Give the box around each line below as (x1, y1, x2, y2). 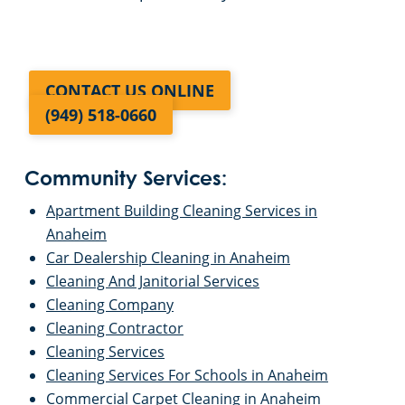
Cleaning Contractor (46, 318, 184, 339)
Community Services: (24, 170, 227, 191)
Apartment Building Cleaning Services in (46, 201, 317, 221)
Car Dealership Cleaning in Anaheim (46, 248, 290, 268)
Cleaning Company (46, 295, 174, 316)
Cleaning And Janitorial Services (46, 271, 259, 292)
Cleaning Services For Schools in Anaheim (46, 365, 328, 386)
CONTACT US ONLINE (45, 80, 214, 102)
